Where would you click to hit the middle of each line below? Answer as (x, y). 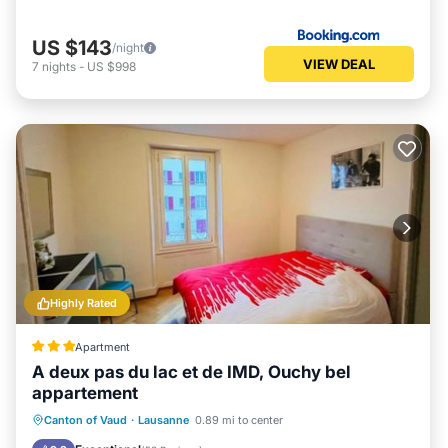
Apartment (102, 347)
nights (59, 66)
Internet (200, 419)
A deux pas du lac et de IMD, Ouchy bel (191, 372)
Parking (127, 419)
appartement (85, 393)
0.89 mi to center (239, 420)
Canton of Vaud (85, 420)
